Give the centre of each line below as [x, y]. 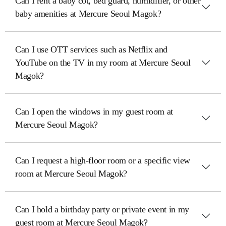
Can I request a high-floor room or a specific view [103, 160]
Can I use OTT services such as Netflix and [91, 49]
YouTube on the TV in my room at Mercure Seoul [103, 63]
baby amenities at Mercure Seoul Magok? [88, 14]
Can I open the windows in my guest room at [94, 111]
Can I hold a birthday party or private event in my [102, 209]
